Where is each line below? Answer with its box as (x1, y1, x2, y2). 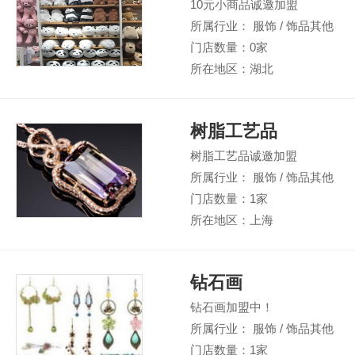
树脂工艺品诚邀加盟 (190, 149, 297, 162)
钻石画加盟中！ (190, 300, 273, 314)
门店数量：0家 (190, 40, 268, 54)
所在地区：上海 (190, 213, 273, 227)
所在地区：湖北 (190, 62, 273, 75)
